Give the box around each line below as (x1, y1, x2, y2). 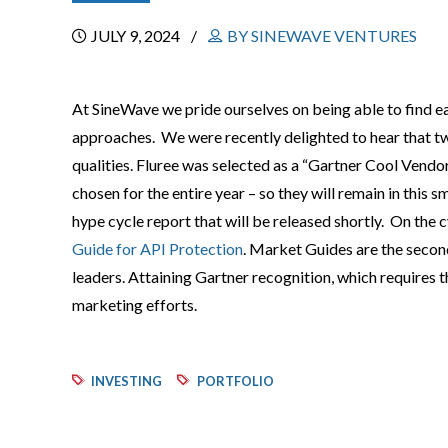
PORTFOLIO (196, 372, 274, 389)
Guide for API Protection (72, 238, 243, 258)
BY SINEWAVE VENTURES (227, 25, 417, 45)
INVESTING (91, 372, 163, 389)
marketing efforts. (72, 294, 200, 314)
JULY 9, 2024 (91, 25, 180, 45)
